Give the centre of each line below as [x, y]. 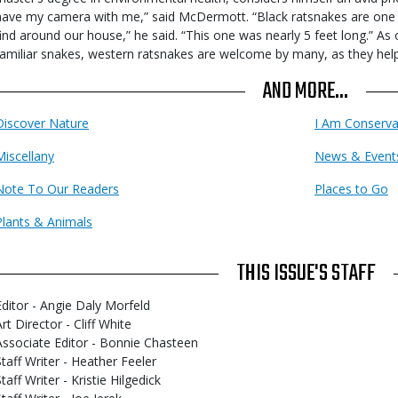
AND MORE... [306, 92]
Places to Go [351, 189]
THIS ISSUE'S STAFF [306, 274]
